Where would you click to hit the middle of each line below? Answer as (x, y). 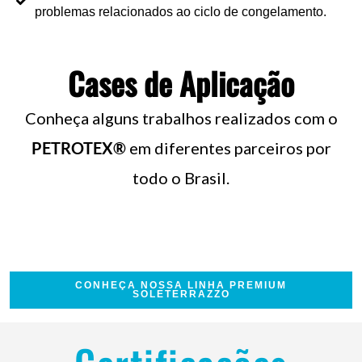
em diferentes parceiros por (228, 148)
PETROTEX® (78, 148)
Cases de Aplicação (181, 83)
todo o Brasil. (181, 178)
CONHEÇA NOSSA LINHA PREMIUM (181, 285)
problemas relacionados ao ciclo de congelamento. (180, 12)
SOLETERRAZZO (181, 294)
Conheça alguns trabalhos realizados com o (181, 118)
